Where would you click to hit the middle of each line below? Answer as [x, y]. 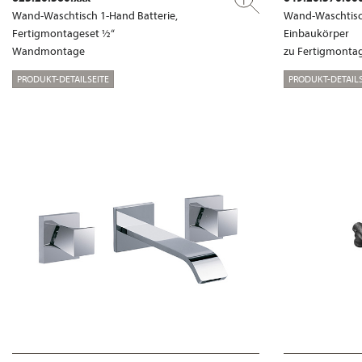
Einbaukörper [316, 33]
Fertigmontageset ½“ [63, 33]
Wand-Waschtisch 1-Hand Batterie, [95, 15]
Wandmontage [48, 51]
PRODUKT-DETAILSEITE [63, 78]
